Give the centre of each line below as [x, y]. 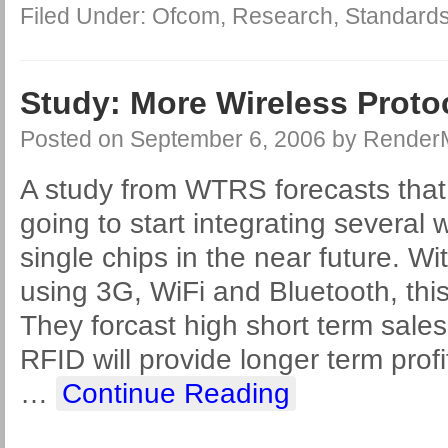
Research [282, 16]
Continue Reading [176, 393]
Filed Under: [86, 16]
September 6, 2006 [228, 139]
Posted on [75, 139]
